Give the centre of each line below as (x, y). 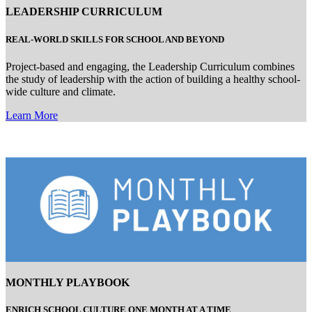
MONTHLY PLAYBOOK (68, 282)
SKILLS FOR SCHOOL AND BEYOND (147, 39)
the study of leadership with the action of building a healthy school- (153, 79)
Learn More (32, 115)
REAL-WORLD (38, 39)
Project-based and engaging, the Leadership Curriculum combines (150, 66)
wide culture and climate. (61, 91)
